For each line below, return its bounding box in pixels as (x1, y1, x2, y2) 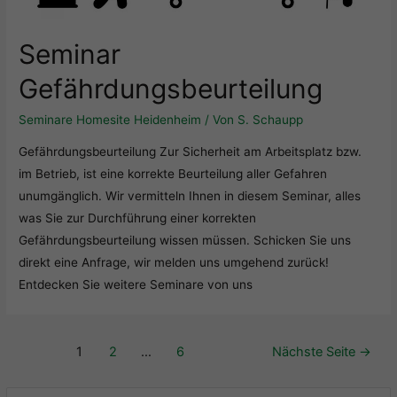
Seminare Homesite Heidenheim (19, 113, 202, 128)
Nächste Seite (271, 344, 359, 361)
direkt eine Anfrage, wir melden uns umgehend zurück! (19, 255, 330, 270)
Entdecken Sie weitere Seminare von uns (19, 277, 253, 292)
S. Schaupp (237, 113, 304, 128)
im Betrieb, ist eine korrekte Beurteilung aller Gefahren (19, 167, 328, 182)
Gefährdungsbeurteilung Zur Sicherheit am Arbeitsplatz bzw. (19, 144, 362, 160)
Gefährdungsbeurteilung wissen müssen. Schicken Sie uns (19, 233, 352, 248)
